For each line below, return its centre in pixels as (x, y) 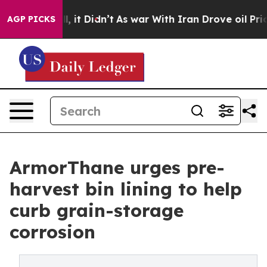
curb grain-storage (97, 210)
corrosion (52, 232)
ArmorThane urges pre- (117, 167)
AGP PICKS (31, 19)
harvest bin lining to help (126, 189)
